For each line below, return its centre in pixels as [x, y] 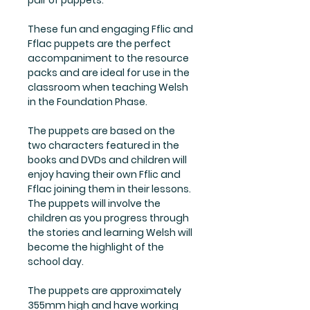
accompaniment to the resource [108, 58]
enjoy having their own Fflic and [104, 175]
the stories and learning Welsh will [110, 233]
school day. [56, 262]
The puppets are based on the [101, 131]
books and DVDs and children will [107, 160]
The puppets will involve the [94, 204]
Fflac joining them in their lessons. [109, 189]
